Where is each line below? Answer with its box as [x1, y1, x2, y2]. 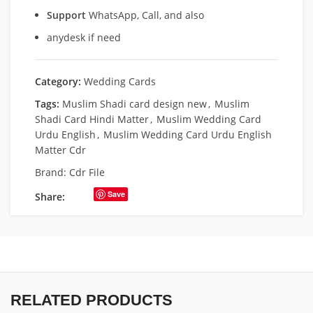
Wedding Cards [84, 75, 156, 88]
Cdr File [69, 166, 105, 179]
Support [47, 8, 86, 22]
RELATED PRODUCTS [10, 291, 173, 309]
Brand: [35, 166, 69, 179]
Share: [35, 190, 65, 203]
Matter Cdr [35, 143, 86, 156]
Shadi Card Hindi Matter [35, 112, 149, 126]
